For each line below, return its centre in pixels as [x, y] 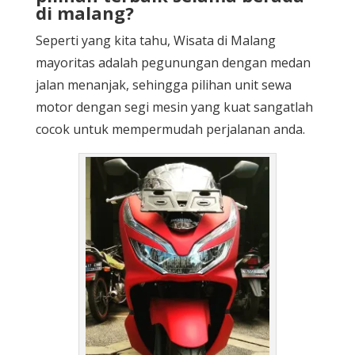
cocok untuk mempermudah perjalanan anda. [170, 129]
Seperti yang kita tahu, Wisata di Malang [155, 40]
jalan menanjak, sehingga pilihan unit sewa [163, 84]
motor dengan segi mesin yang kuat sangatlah [174, 107]
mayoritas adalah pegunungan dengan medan [173, 62]
